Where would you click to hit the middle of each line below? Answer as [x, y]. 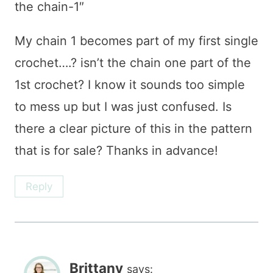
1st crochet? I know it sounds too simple [130, 84]
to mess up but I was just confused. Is [123, 106]
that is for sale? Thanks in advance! [116, 150]
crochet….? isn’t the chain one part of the [133, 62]
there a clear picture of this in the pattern [133, 128]
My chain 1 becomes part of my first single [136, 41]
